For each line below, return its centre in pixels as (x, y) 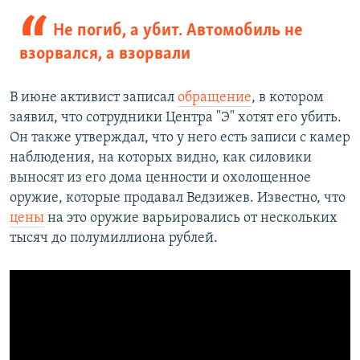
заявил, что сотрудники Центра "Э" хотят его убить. (176, 118)
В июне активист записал (94, 98)
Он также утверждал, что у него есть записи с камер (180, 138)
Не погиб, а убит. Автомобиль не (178, 31)
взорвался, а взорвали (105, 55)
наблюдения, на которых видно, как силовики (161, 158)
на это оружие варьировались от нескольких (191, 219)
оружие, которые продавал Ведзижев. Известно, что (178, 198)
